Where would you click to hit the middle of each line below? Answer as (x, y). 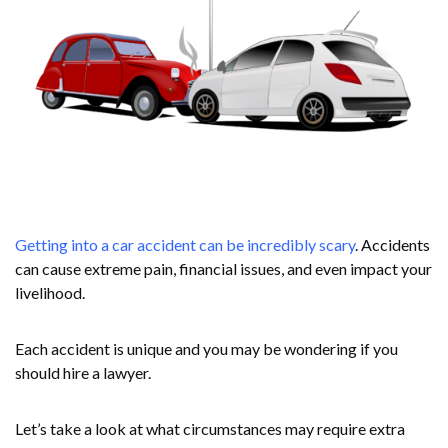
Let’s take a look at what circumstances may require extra (210, 429)
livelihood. (50, 293)
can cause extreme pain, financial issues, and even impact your (223, 269)
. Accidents (392, 245)
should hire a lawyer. (84, 373)
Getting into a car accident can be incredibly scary (185, 245)
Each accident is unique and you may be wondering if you (206, 349)
